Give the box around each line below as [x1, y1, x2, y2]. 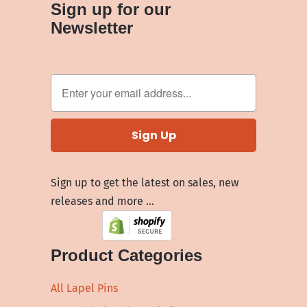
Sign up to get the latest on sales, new [51, 176, 238, 190]
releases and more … [51, 195, 154, 208]
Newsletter [51, 19, 133, 38]
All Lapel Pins [51, 282, 118, 295]
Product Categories [51, 246, 202, 265]
